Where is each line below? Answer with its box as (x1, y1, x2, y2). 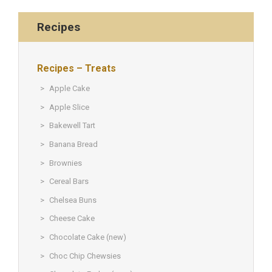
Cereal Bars (49, 177, 89, 186)
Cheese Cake (49, 214, 95, 223)
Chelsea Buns (49, 195, 97, 205)
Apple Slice (49, 102, 89, 112)
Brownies (49, 158, 82, 168)
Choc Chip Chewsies (49, 251, 121, 260)
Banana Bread (49, 139, 98, 149)
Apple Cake (49, 84, 90, 93)
